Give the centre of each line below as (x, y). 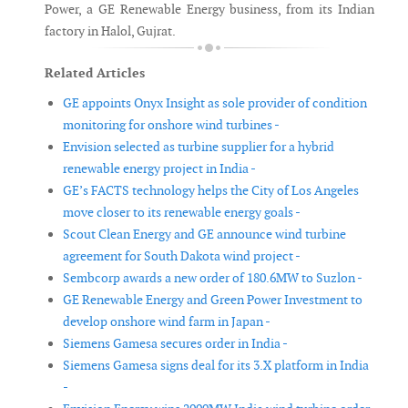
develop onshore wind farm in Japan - (167, 322)
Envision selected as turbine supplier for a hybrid (199, 147)
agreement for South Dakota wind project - (182, 256)
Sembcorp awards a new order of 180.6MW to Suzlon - (213, 278)
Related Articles (95, 73)
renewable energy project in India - (159, 169)
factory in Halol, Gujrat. (110, 31)
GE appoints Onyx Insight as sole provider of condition (215, 103)
